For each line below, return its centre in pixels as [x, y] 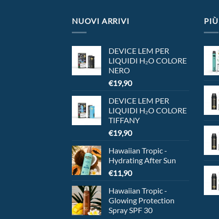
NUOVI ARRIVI [101, 21]
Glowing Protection [142, 200]
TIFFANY [124, 120]
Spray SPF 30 [131, 210]
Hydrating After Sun [142, 160]
